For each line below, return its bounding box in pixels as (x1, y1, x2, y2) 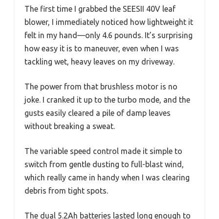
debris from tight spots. (24, 186, 108, 196)
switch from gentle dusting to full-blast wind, (24, 160, 184, 169)
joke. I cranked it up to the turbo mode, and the (24, 95, 190, 105)
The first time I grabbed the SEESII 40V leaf (24, 4, 175, 14)
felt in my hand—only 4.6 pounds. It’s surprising (24, 31, 193, 40)
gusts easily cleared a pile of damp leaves (24, 109, 171, 118)
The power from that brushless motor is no (24, 82, 177, 91)
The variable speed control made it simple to (24, 147, 182, 156)
